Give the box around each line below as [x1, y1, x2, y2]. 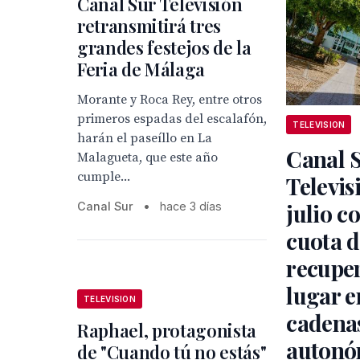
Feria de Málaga [77, 57, 206, 81]
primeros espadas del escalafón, [77, 111, 267, 127]
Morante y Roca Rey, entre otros [77, 92, 262, 108]
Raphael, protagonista [77, 318, 257, 343]
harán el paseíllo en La [77, 130, 212, 146]
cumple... [77, 169, 130, 185]
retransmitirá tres [77, 14, 222, 38]
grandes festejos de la [77, 35, 252, 59]
